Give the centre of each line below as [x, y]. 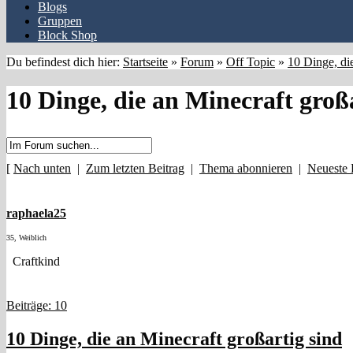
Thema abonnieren [246, 168]
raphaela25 [36, 213]
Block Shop [67, 35]
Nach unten [42, 168]
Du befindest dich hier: [65, 62]
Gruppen [60, 21]
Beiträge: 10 [37, 305]
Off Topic [251, 62]
